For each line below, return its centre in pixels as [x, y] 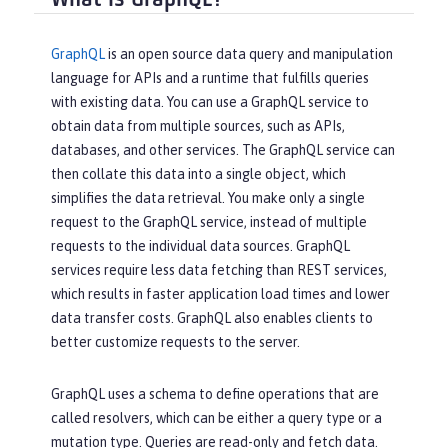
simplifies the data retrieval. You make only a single [208, 198]
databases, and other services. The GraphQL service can [223, 150]
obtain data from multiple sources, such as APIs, [198, 126]
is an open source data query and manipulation [249, 54]
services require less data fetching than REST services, [219, 270]
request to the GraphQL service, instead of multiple [209, 222]
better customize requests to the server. [175, 342]
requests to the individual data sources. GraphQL [200, 246]
